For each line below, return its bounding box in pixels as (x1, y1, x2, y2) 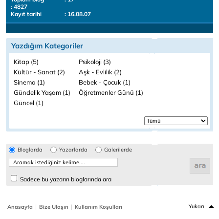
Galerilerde (104, 146, 132, 153)
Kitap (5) (14, 58, 39, 66)
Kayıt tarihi (11, 10, 42, 18)
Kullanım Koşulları (75, 203, 122, 210)
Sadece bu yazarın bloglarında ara (19, 175, 111, 183)
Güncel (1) (14, 99, 44, 107)
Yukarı (189, 203, 204, 210)
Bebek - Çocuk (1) (79, 78, 131, 86)
